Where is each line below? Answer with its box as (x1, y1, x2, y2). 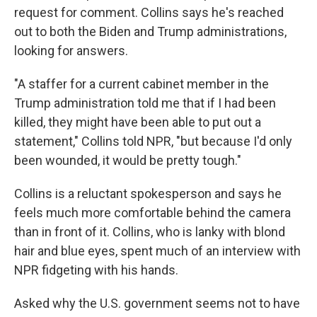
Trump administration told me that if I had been (14, 96, 276, 110)
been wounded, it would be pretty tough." (14, 153, 241, 168)
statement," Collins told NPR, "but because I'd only (14, 134, 292, 149)
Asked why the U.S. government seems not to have (14, 296, 300, 311)
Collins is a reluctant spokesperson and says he (14, 186, 282, 201)
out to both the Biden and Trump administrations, (14, 24, 287, 39)
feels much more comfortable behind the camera (14, 205, 291, 220)
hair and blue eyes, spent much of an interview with (14, 243, 301, 258)
